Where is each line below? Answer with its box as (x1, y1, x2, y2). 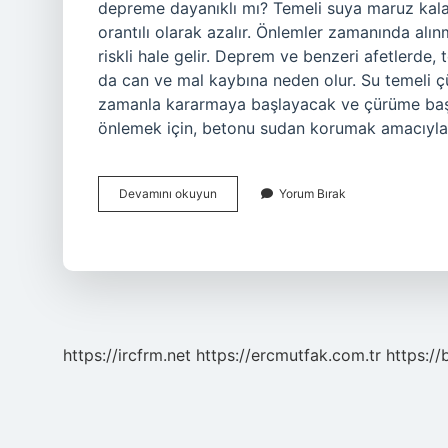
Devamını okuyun (119, 186, 217, 201)
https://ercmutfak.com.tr (196, 345, 381, 365)
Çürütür (216, 221, 258, 236)
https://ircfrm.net (63, 345, 191, 365)
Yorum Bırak (279, 186, 346, 201)
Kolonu (216, 203, 255, 218)
